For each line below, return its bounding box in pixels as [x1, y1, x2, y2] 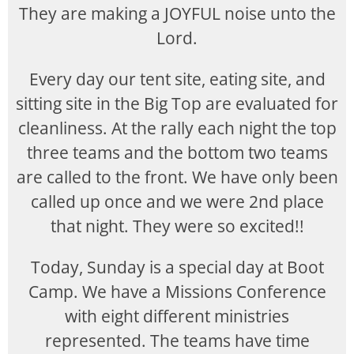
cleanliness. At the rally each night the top [17, 117, 337, 139]
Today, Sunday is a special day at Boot [30, 256, 324, 278]
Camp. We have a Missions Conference [28, 281, 326, 303]
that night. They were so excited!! [50, 215, 304, 237]
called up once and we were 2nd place [30, 190, 324, 213]
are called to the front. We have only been [16, 166, 338, 188]
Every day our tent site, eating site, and [28, 68, 326, 90]
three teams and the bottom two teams [26, 141, 328, 164]
